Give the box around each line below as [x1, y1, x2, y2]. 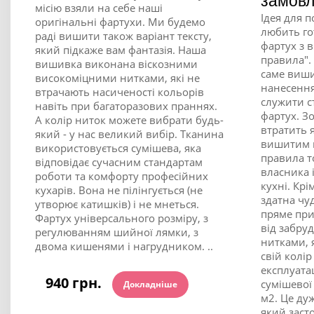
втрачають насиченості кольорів [35, 84, 204, 99]
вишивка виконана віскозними [35, 56, 198, 71]
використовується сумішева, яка [35, 140, 201, 155]
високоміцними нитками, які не [35, 70, 200, 85]
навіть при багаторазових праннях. [35, 98, 217, 113]
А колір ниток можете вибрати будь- [35, 112, 224, 127]
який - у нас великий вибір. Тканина [35, 126, 224, 141]
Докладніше [123, 278, 177, 290]
